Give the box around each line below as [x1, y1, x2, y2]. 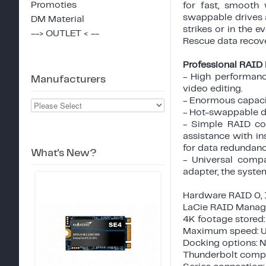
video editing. [183, 84, 242, 93]
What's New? [31, 147, 97, 159]
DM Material [31, 14, 84, 24]
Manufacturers [31, 74, 106, 85]
